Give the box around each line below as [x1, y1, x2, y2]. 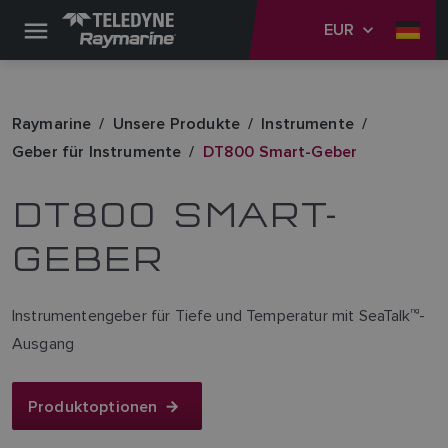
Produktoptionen [28, 394, 158, 418]
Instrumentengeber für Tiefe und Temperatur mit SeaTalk [12, 306, 411, 325]
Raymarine [12, 112, 92, 135]
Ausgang [12, 334, 75, 353]
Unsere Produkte [112, 112, 241, 135]
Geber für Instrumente [12, 140, 182, 163]
